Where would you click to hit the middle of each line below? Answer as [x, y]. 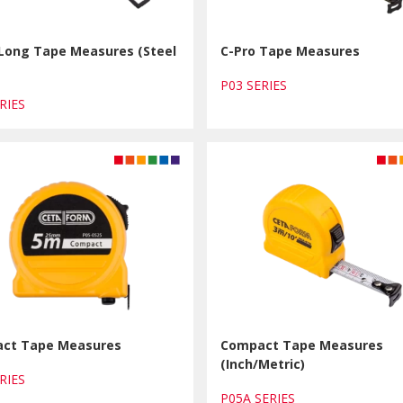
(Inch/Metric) [263, 364]
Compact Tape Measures [302, 345]
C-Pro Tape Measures [291, 51]
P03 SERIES [258, 85]
